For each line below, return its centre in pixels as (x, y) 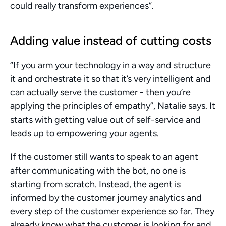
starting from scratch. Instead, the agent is (95, 184)
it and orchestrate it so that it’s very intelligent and (110, 79)
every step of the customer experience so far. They (112, 211)
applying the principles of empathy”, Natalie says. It (113, 106)
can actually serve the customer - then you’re (100, 92)
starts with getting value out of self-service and (105, 120)
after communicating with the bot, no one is (98, 171)
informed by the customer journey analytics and (106, 198)
